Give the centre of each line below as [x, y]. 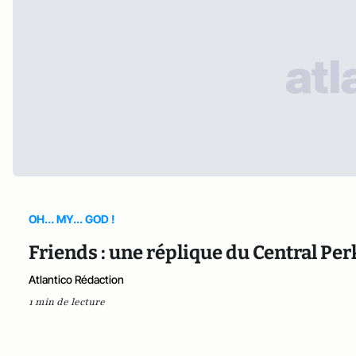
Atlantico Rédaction [76, 279]
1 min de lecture [67, 302]
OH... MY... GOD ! [72, 219]
